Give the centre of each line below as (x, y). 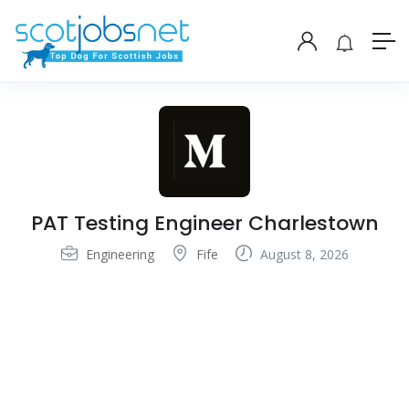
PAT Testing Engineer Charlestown (204, 224)
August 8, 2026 (302, 255)
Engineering (120, 255)
